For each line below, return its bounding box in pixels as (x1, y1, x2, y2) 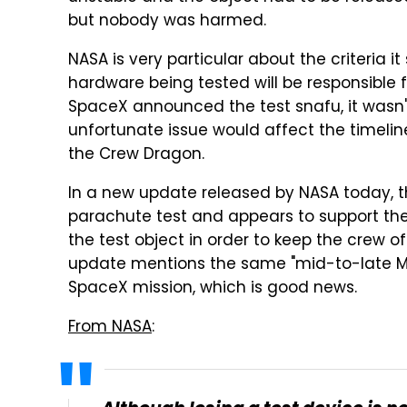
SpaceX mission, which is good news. (68, 276, 357, 302)
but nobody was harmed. (68, 9, 266, 35)
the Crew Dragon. (68, 143, 204, 168)
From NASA (68, 315, 152, 341)
